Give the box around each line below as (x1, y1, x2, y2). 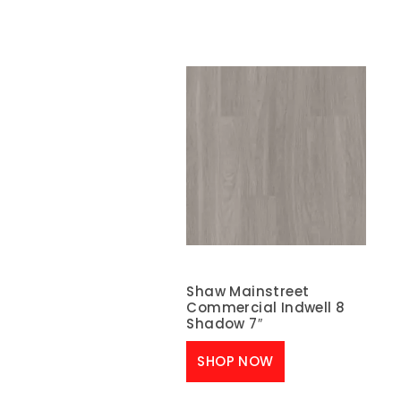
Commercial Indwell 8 (186, 297, 346, 317)
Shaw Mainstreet (186, 281, 310, 301)
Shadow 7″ (186, 313, 262, 333)
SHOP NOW (197, 352, 274, 371)
